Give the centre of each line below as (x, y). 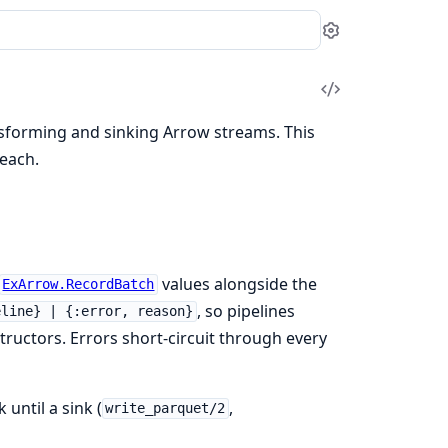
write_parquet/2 (165, 408)
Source (360, 128)
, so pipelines (246, 310)
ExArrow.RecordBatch (78, 284)
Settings (376, 40)
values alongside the (238, 283)
